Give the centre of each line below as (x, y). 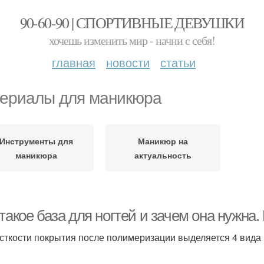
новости (128, 62)
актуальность (163, 155)
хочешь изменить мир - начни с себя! (132, 40)
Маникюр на (163, 141)
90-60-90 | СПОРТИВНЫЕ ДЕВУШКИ (132, 22)
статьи (178, 62)
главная (74, 62)
